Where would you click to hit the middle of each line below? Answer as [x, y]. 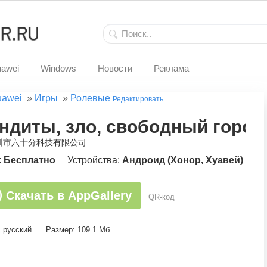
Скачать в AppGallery [69, 195]
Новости [115, 68]
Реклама [171, 68]
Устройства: [95, 160]
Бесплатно [30, 160]
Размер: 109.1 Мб [78, 230]
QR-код [162, 197]
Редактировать [138, 99]
